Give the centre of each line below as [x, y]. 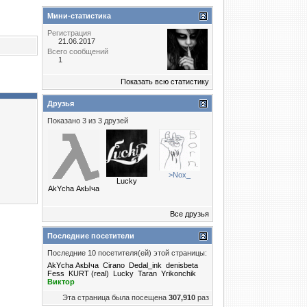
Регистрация [69, 33]
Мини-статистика [79, 16]
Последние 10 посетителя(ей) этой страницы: [127, 253]
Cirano [114, 265]
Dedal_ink [145, 265]
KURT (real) [89, 273]
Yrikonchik [179, 273]
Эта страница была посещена [115, 297]
